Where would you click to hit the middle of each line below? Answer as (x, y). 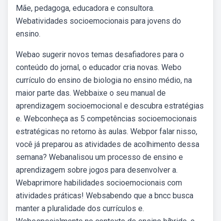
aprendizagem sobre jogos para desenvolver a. (97, 170)
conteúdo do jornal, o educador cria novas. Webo (99, 67)
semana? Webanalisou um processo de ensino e (99, 157)
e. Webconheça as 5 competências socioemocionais (106, 119)
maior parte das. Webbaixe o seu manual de (91, 93)
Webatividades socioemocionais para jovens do (98, 21)
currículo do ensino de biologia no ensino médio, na (104, 80)
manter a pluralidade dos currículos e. (80, 208)
